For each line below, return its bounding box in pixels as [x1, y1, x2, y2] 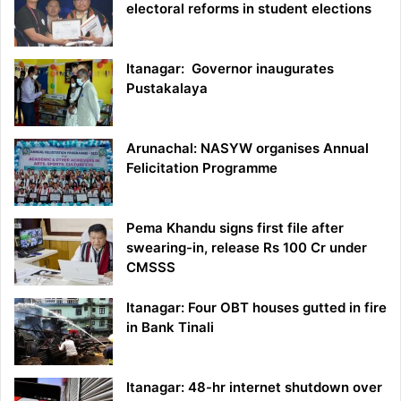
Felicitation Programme [126, 159, 277, 177]
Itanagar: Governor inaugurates [126, 60, 334, 78]
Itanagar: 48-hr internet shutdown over [126, 379, 382, 397]
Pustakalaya [126, 80, 208, 98]
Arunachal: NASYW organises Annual [126, 140, 369, 158]
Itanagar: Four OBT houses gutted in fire [126, 299, 387, 317]
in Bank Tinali [126, 319, 214, 337]
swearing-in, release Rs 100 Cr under [126, 239, 367, 257]
